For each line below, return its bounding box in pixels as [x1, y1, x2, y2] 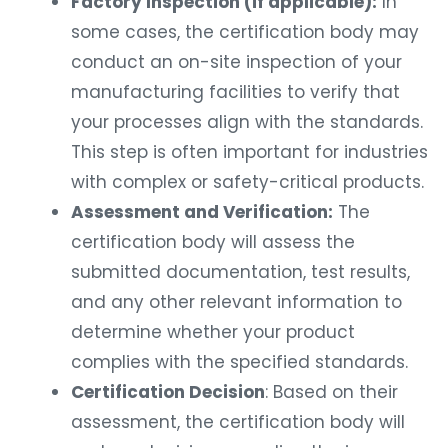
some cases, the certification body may [71, 20, 419, 45]
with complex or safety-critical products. [71, 170, 424, 195]
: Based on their [265, 380, 398, 405]
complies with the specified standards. [71, 350, 408, 375]
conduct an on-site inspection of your [71, 50, 402, 75]
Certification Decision [71, 380, 265, 405]
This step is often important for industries [71, 140, 428, 165]
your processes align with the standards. [71, 110, 423, 135]
